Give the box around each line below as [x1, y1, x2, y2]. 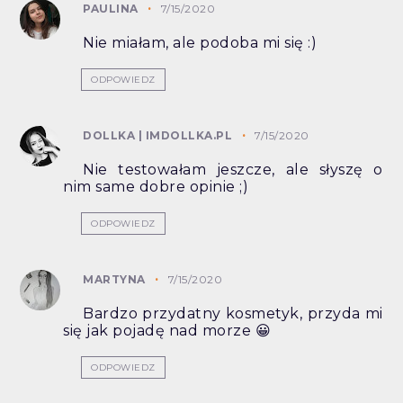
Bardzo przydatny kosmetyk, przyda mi [83, 304, 383, 322]
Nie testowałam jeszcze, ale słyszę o [83, 160, 383, 178]
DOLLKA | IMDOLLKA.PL [83, 128, 233, 142]
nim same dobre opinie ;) [63, 177, 249, 195]
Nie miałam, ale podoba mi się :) [83, 33, 318, 51]
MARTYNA [83, 272, 146, 286]
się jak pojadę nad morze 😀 [63, 321, 272, 339]
